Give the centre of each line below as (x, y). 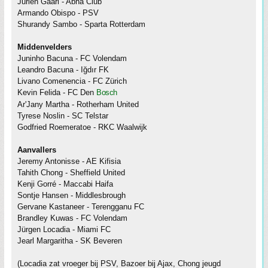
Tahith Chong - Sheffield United (71, 173)
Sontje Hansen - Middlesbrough (71, 196)
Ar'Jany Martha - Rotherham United (78, 105)
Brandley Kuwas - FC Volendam (72, 218)
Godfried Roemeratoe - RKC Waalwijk (82, 127)
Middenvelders (45, 47)
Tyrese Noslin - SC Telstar (63, 116)
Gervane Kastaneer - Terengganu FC (81, 207)
